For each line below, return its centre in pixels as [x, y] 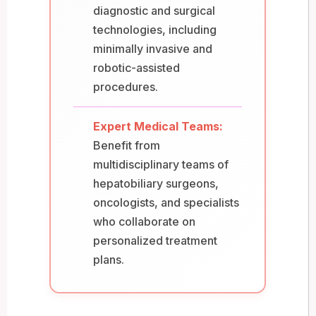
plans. [109, 259]
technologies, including [155, 29]
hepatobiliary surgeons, [156, 183]
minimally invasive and [153, 48]
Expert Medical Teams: [158, 126]
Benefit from [127, 145]
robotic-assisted [136, 67]
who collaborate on [144, 221]
